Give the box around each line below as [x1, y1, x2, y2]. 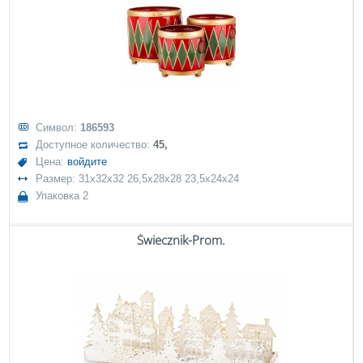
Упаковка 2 [36, 190, 89, 202]
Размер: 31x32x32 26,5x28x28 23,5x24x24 [36, 173, 240, 185]
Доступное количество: [36, 139, 154, 151]
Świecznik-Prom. [137, 232, 225, 248]
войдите [67, 156, 108, 168]
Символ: [36, 122, 81, 134]
